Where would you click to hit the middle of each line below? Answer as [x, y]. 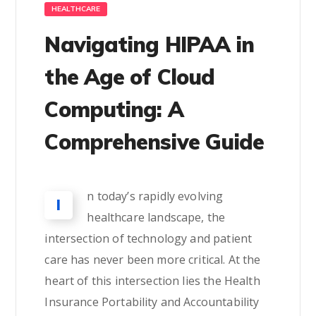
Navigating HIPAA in [150, 44]
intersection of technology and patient [148, 238]
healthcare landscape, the [156, 217]
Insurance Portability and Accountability [152, 302]
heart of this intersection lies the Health [152, 281]
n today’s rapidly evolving [155, 196]
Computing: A [114, 109]
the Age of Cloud [130, 77]
